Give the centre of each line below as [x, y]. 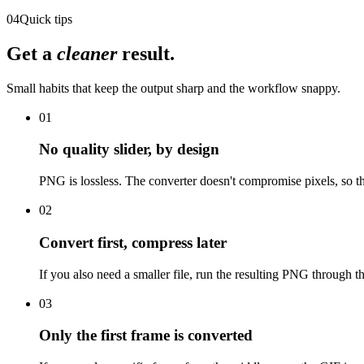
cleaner [87, 53]
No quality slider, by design [129, 149]
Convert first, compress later [133, 242]
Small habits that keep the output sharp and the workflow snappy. [173, 88]
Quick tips [46, 19]
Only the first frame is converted [146, 336]
